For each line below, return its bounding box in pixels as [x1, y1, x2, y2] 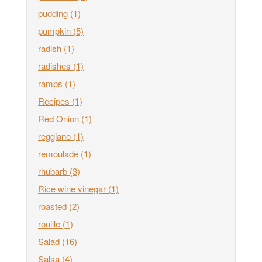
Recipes [38, 94, 72, 107]
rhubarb [38, 164, 70, 177]
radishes [38, 59, 73, 72]
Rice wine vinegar [38, 182, 108, 195]
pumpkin [38, 24, 73, 37]
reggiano [38, 129, 73, 142]
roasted [38, 199, 69, 212]
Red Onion [38, 112, 81, 125]
